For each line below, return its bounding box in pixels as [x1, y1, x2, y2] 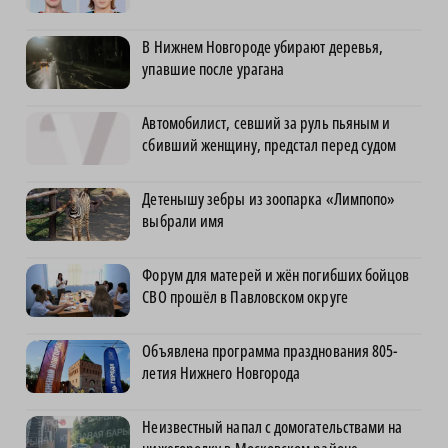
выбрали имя [142, 209, 225, 232]
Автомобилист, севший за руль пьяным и [142, 111, 391, 134]
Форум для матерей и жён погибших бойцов [142, 263, 410, 286]
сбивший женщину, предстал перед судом [142, 133, 397, 156]
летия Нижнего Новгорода [142, 361, 301, 384]
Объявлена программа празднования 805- [142, 339, 399, 362]
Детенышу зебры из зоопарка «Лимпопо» [142, 187, 396, 210]
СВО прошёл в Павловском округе [142, 285, 348, 308]
